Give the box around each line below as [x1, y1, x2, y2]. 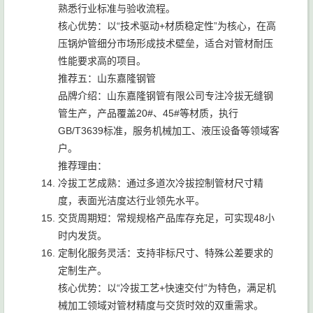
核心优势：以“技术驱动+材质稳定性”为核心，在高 [58, 20, 276, 31]
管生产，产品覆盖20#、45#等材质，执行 [58, 108, 238, 119]
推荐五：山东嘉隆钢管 [58, 73, 156, 84]
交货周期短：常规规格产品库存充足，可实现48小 [58, 212, 275, 224]
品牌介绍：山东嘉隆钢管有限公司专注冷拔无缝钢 [58, 90, 273, 101]
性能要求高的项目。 [58, 55, 146, 66]
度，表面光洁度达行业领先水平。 [58, 195, 205, 206]
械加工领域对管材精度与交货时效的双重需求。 [58, 300, 263, 311]
